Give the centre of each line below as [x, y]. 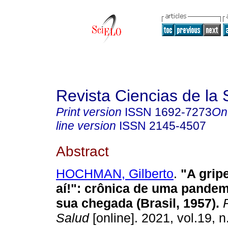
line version [86, 126]
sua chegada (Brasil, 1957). [138, 203]
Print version [89, 112]
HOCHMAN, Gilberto [115, 174]
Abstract [82, 151]
